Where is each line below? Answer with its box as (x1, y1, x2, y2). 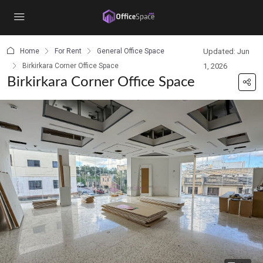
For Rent (55, 47, 82, 55)
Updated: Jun (203, 47, 250, 56)
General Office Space (97, 47, 164, 55)
